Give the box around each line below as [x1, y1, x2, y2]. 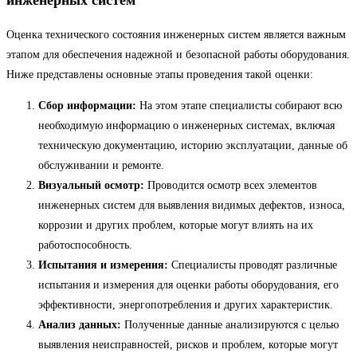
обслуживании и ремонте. [38, 159, 164, 172]
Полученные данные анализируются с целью [121, 319, 339, 331]
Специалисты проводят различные [168, 259, 337, 272]
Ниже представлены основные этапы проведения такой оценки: [6, 69, 313, 81]
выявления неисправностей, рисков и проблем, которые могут [38, 339, 338, 351]
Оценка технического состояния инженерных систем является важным [6, 29, 346, 41]
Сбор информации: [38, 100, 136, 112]
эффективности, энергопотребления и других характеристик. [38, 299, 333, 312]
